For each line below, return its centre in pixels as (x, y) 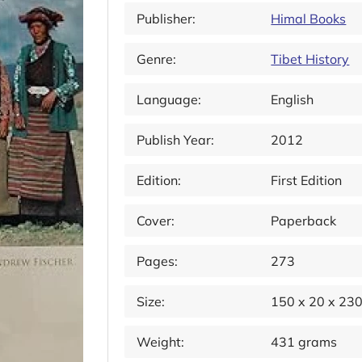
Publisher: (166, 19)
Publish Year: (175, 140)
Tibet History (310, 59)
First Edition (307, 180)
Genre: (156, 59)
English (293, 99)
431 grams (304, 342)
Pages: (157, 261)
